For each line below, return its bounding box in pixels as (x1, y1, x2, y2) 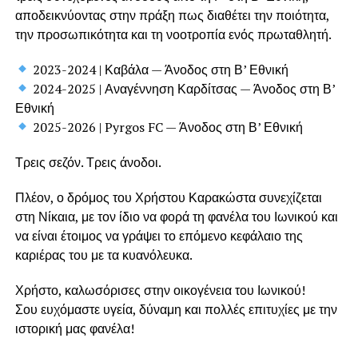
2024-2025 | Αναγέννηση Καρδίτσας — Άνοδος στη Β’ (29, 79, 335, 97)
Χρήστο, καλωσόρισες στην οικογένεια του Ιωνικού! (14, 280, 305, 299)
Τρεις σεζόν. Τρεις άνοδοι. (14, 153, 161, 171)
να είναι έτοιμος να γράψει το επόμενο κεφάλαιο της (14, 226, 303, 245)
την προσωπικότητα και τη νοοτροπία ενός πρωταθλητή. (14, 25, 332, 43)
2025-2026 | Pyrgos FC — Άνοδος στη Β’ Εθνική (29, 117, 303, 136)
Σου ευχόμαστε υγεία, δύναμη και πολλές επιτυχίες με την (14, 300, 337, 318)
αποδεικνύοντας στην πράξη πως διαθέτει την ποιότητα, (14, 6, 329, 24)
